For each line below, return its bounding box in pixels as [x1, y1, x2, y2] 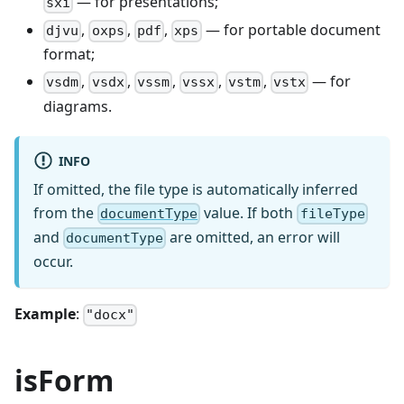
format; [43, 44, 95, 65]
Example [14, 304, 76, 325]
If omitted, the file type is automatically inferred [33, 179, 358, 199]
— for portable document [201, 20, 381, 41]
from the [33, 202, 97, 223]
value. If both [200, 202, 298, 223]
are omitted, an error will [166, 227, 341, 248]
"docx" [86, 307, 135, 324]
